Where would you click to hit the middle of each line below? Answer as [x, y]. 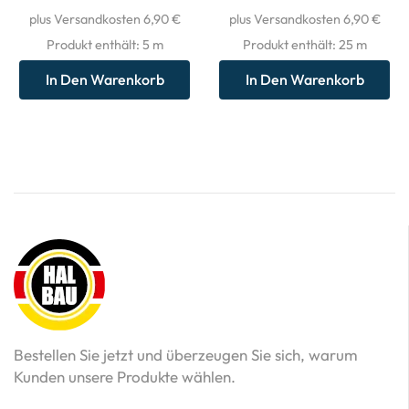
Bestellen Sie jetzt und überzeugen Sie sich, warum [186, 354]
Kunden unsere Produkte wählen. [125, 376]
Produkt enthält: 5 [99, 44]
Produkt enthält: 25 [299, 44]
